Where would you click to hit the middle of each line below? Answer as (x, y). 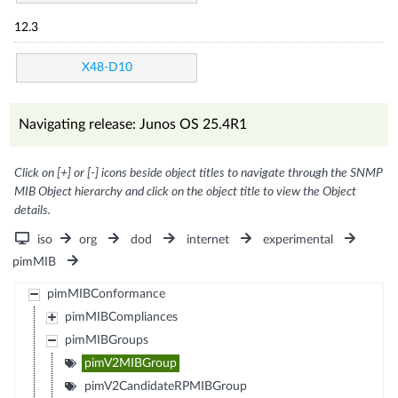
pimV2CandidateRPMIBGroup (165, 386)
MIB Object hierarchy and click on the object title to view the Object (186, 191)
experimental (298, 239)
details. (33, 210)
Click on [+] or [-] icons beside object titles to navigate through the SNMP (199, 173)
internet (207, 239)
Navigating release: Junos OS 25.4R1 (133, 124)
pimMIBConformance (106, 294)
